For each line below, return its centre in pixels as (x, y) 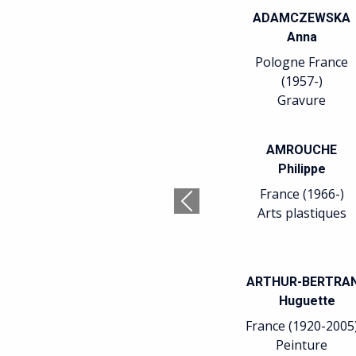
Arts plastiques (302, 213)
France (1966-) (302, 194)
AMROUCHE (302, 150)
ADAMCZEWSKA (302, 18)
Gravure (302, 100)
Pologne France (302, 62)
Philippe (302, 169)
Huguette (308, 301)
